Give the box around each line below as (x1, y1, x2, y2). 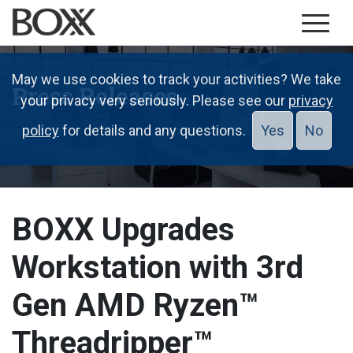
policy (21, 122, 59, 139)
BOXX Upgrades (12, 211, 235, 248)
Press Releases (12, 80, 178, 111)
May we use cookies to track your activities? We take (12, 71, 341, 87)
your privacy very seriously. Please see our (20, 92, 288, 109)
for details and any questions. (58, 122, 252, 139)
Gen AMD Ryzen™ (12, 287, 258, 324)
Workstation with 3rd (12, 249, 303, 286)
